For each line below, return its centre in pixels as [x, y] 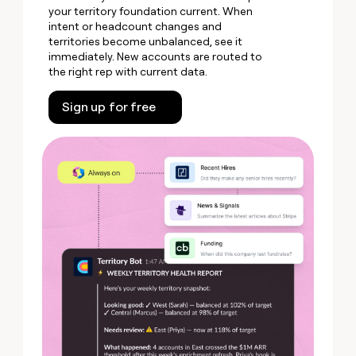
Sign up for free [109, 106]
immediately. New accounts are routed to [156, 56]
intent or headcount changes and [135, 26]
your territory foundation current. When [151, 11]
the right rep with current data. [128, 71]
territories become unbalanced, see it [146, 41]
